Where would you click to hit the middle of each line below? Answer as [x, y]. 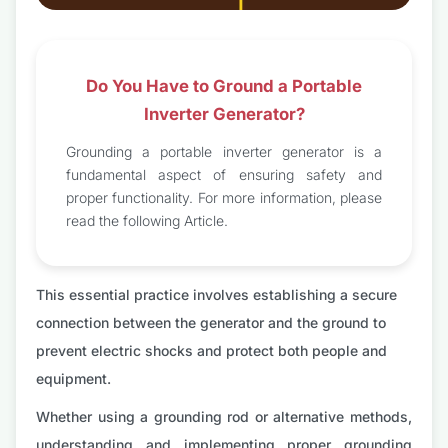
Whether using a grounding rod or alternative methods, [224, 417]
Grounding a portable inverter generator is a [224, 152]
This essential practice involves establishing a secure [216, 295]
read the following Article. [147, 221]
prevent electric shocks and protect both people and [211, 351]
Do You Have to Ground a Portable [224, 86]
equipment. [73, 379]
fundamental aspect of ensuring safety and [224, 175]
